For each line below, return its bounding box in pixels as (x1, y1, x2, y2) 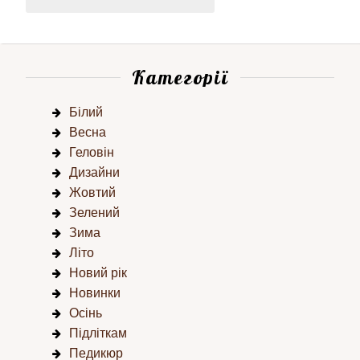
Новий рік (69, 266, 127, 280)
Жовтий (69, 186, 116, 199)
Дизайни (69, 166, 120, 179)
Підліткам (69, 326, 127, 340)
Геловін (69, 145, 114, 159)
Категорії (131, 65, 229, 89)
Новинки (69, 286, 121, 300)
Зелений (69, 206, 120, 219)
